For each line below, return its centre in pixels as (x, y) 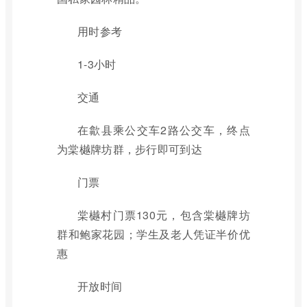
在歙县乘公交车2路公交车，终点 (164, 130)
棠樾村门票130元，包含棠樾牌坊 (164, 215)
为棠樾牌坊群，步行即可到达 (130, 149)
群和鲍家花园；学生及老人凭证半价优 (153, 234)
